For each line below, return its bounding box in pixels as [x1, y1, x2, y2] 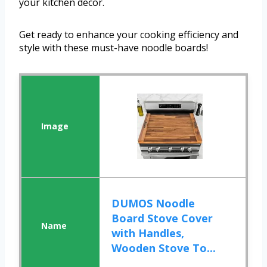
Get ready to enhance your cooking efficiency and [19, 27, 238, 41]
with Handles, [111, 225, 185, 240]
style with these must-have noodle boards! [19, 41, 208, 54]
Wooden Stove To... [111, 240, 216, 255]
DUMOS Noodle [111, 195, 195, 210]
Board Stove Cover [111, 210, 213, 225]
